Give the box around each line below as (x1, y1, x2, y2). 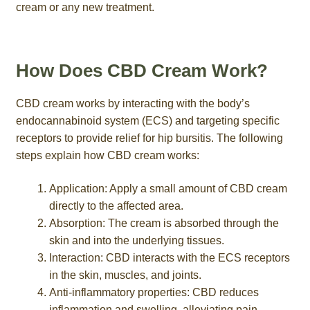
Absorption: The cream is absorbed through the (48, 217, 279, 229)
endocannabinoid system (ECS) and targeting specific (15, 114, 280, 127)
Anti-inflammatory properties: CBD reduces (48, 286, 259, 298)
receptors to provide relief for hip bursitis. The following (15, 131, 283, 144)
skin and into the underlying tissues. (48, 234, 224, 246)
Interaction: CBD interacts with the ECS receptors (48, 251, 290, 264)
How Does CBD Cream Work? (15, 60, 268, 80)
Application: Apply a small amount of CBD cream (48, 182, 287, 194)
